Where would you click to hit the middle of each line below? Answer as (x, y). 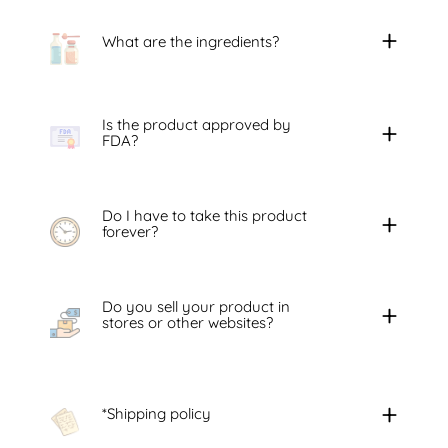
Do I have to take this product (204, 216)
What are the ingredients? (190, 41)
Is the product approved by (196, 125)
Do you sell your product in (195, 307)
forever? (129, 232)
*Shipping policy (156, 414)
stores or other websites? (187, 323)
